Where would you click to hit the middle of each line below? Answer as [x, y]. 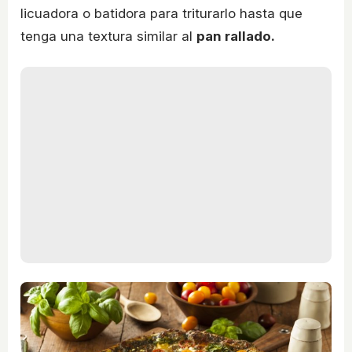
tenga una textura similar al [108, 37]
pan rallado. [236, 37]
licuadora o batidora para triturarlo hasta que [161, 14]
